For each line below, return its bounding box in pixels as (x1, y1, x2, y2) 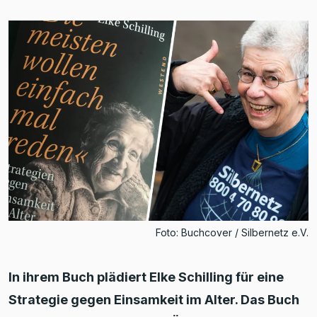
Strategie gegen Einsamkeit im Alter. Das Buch (8, 292, 299, 307)
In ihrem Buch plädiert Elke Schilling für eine (8, 269, 284, 284)
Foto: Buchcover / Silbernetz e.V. (156, 226, 309, 238)
